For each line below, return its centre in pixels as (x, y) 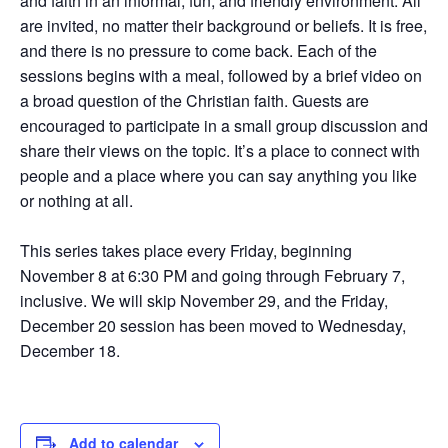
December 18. (70, 350)
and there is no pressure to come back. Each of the (198, 50)
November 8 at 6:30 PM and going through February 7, (212, 275)
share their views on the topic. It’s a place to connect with (220, 150)
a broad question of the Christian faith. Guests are (194, 100)
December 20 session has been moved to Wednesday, (213, 325)
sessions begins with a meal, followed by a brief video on (221, 75)
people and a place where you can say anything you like (218, 175)
